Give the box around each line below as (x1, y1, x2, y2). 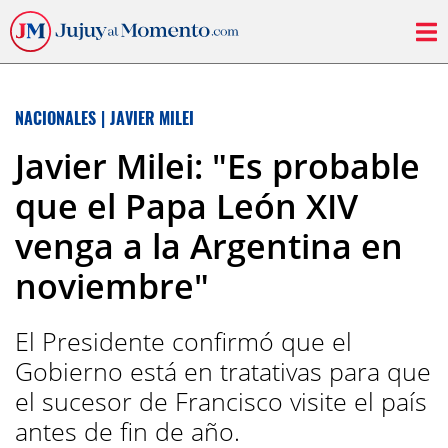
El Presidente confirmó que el (15, 324, 352, 358)
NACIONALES (15, 106, 96, 130)
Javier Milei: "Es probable (15, 143, 420, 189)
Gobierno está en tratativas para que (15, 354, 431, 388)
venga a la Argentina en (15, 223, 403, 269)
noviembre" (15, 263, 209, 309)
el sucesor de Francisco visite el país (15, 384, 427, 418)
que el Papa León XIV (15, 183, 358, 229)
